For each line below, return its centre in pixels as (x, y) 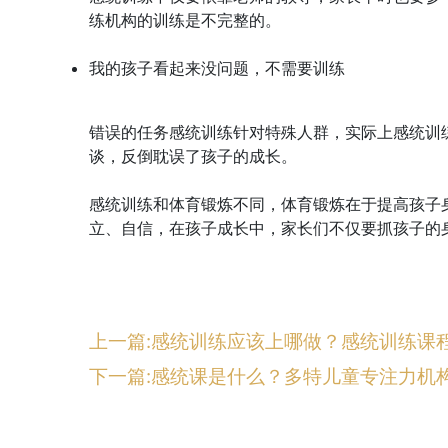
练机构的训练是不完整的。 (185, 19)
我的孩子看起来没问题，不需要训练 (217, 67)
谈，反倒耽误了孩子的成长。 (193, 155)
